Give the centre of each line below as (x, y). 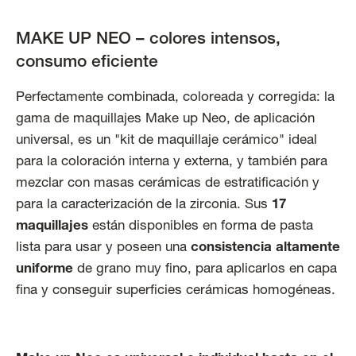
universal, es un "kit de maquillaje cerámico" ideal (166, 141)
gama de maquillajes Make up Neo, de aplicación (165, 120)
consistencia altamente (265, 249)
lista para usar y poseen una (103, 249)
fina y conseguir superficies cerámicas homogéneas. (176, 292)
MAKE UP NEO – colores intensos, (148, 41)
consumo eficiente (87, 64)
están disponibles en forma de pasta (201, 227)
